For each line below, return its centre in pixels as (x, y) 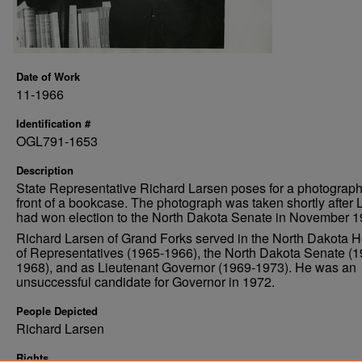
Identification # (53, 123)
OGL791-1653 (57, 141)
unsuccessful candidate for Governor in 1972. (145, 282)
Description (45, 170)
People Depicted (57, 311)
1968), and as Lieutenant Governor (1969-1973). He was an (186, 267)
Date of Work (48, 76)
